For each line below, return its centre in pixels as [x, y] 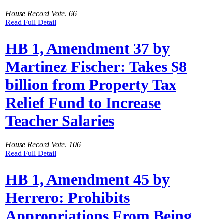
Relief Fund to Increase [83, 102]
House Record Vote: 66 [41, 14]
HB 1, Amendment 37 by [88, 48]
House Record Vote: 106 [43, 145]
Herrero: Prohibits [67, 197]
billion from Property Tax [91, 84]
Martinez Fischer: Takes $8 [96, 66]
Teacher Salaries [60, 120]
